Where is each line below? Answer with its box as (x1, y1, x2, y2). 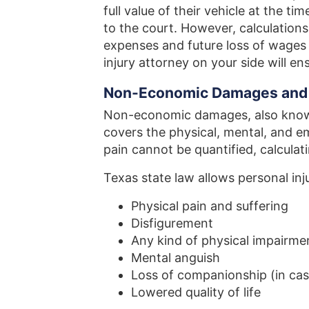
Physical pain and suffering (131, 198, 288, 213)
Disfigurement (131, 215, 213, 230)
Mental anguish (131, 250, 220, 265)
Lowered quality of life (131, 284, 261, 299)
